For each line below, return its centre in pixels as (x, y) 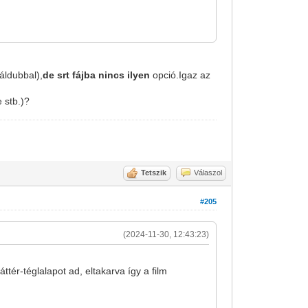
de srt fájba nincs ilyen (97, 75)
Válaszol (208, 173)
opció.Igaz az (180, 75)
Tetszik (154, 173)
